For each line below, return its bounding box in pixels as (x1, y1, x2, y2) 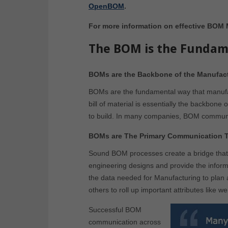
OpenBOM (89, 2, 124, 11)
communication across (89, 218, 161, 226)
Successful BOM (89, 206, 141, 214)
